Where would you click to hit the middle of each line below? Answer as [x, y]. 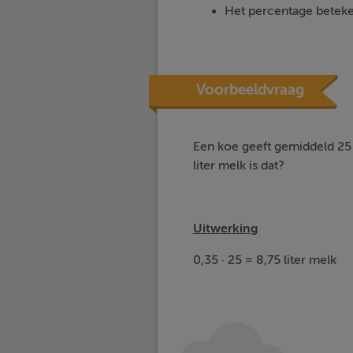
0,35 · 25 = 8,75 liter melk [264, 260]
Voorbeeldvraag [250, 90]
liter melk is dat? [238, 165]
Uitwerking [225, 228]
